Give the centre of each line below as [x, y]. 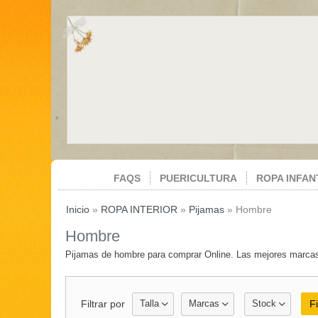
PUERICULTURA [198, 178]
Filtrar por [103, 303]
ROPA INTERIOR [139, 209]
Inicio [78, 209]
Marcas [204, 303]
